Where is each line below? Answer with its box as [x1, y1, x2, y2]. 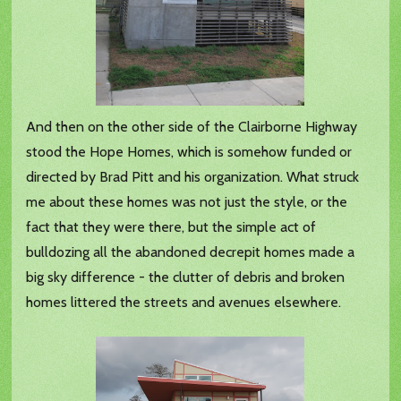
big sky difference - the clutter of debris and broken [26, 269, 346, 286]
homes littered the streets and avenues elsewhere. [26, 294, 342, 311]
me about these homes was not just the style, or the [26, 193, 348, 211]
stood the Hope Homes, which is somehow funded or [26, 143, 353, 161]
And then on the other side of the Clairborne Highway [26, 118, 358, 136]
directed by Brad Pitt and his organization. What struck [26, 168, 360, 186]
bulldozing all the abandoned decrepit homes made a [26, 243, 355, 261]
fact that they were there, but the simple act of [26, 218, 317, 236]
